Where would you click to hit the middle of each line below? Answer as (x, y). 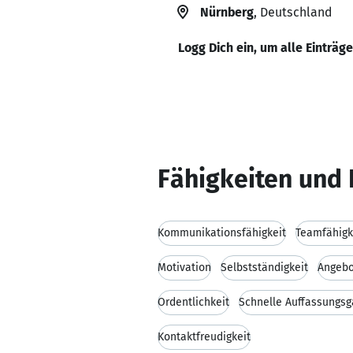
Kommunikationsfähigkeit (222, 233)
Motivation (184, 268)
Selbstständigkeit (264, 268)
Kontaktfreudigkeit (204, 337)
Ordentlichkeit (193, 302)
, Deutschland (293, 12)
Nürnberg (227, 12)
